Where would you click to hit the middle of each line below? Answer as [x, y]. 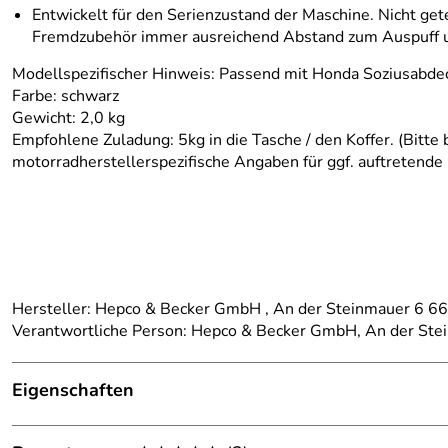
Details [38, 428]
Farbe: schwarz [65, 96]
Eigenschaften [73, 390]
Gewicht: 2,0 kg [68, 118]
